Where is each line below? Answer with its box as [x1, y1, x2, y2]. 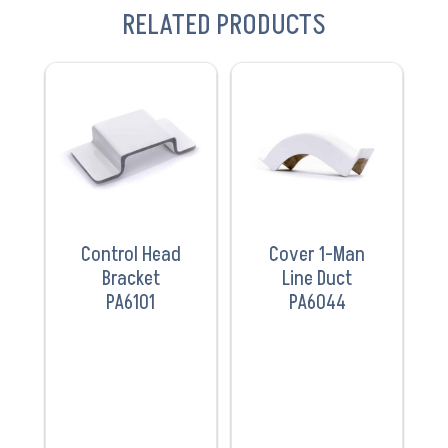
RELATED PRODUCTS [121, 6, 326, 46]
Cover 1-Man [269, 241, 366, 270]
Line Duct [282, 265, 353, 294]
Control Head [80, 241, 181, 270]
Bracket [101, 265, 160, 294]
